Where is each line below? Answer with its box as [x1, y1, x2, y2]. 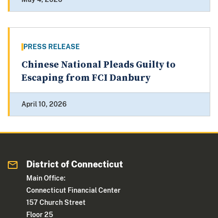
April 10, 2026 [21, 100, 67, 109]
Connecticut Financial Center [26, 186, 121, 195]
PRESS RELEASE [23, 43, 80, 51]
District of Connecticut [26, 159, 124, 170]
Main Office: [26, 174, 66, 182]
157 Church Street [26, 199, 86, 207]
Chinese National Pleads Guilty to [21, 59, 176, 72]
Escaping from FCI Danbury [21, 72, 150, 85]
